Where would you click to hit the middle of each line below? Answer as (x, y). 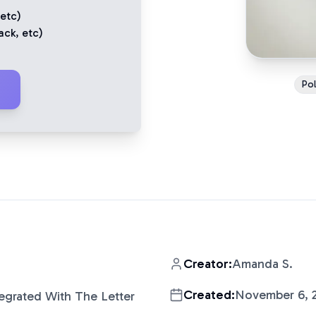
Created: (209, 295)
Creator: (208, 264)
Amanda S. (262, 264)
